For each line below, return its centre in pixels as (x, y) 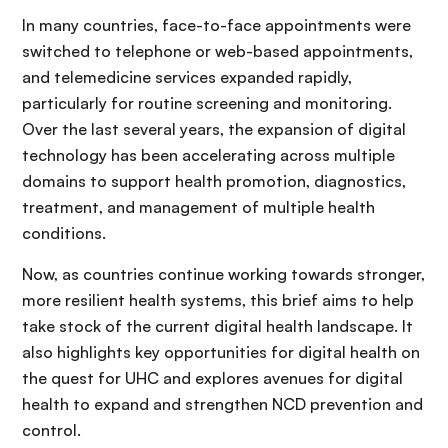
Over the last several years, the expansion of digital (214, 128)
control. (51, 429)
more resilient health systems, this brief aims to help (218, 299)
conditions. (64, 232)
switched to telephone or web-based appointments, (217, 50)
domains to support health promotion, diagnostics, (214, 180)
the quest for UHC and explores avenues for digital (212, 377)
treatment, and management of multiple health (198, 206)
